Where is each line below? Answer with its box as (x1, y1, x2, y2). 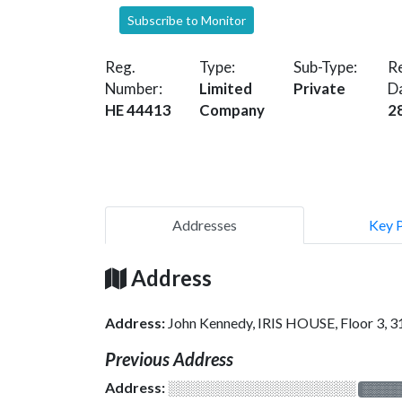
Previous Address (105, 347, 233, 370)
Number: (105, 78, 162, 98)
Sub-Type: (293, 57, 357, 76)
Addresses (172, 215, 237, 233)
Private (293, 78, 345, 98)
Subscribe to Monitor (127, 12, 246, 28)
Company (199, 100, 265, 119)
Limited (199, 78, 252, 98)
